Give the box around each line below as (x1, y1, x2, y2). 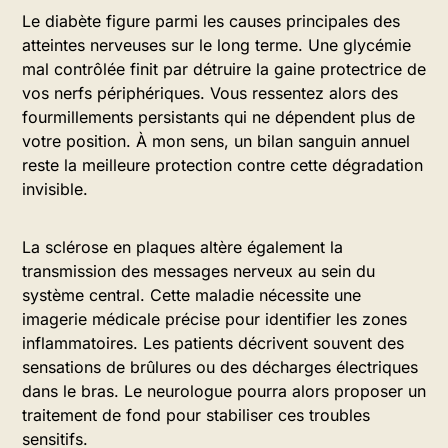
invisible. (22, 179, 88, 199)
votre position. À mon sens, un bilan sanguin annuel (22, 131, 410, 151)
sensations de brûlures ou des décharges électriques (22, 357, 418, 377)
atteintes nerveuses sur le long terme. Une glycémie (22, 35, 411, 55)
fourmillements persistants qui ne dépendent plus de (22, 107, 415, 127)
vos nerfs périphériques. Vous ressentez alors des (22, 83, 398, 103)
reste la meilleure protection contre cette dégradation (22, 155, 423, 175)
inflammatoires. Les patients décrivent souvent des (22, 333, 404, 353)
